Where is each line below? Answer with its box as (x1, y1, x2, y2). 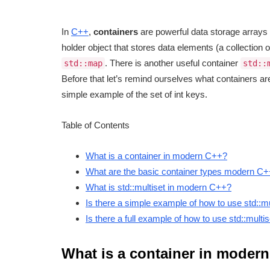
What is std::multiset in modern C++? (86, 182, 231, 193)
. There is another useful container (105, 58, 240, 69)
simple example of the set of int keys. (61, 89, 207, 100)
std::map (64, 58, 102, 69)
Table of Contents (61, 120, 130, 131)
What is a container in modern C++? (86, 151, 227, 162)
